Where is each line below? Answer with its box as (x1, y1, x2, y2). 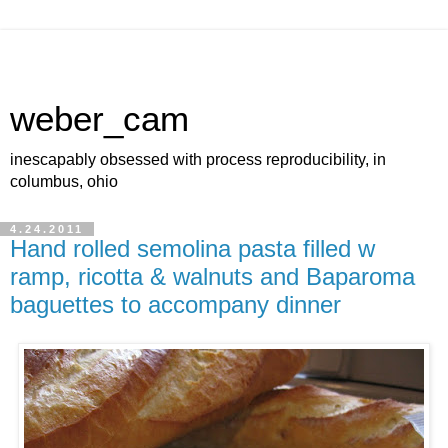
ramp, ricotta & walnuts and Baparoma (10, 263, 415, 290)
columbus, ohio (10, 173, 118, 190)
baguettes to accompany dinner (10, 291, 341, 318)
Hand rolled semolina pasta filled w (10, 235, 375, 262)
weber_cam (10, 100, 189, 138)
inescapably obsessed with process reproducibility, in (10, 151, 386, 168)
